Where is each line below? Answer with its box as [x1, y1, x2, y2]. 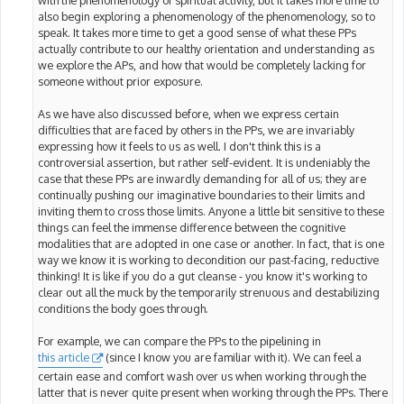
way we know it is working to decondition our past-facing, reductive [38, 252, 379, 268]
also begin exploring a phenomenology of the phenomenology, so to [38, 9, 375, 24]
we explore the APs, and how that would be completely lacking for [38, 58, 366, 73]
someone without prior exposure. [38, 74, 203, 89]
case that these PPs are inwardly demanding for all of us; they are [38, 171, 366, 187]
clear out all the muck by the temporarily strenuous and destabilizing [38, 285, 380, 300]
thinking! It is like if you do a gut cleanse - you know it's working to [38, 269, 367, 284]
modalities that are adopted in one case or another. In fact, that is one [38, 236, 384, 252]
